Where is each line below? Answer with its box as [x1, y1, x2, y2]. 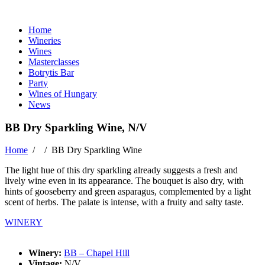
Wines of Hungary [28, 89, 97, 99]
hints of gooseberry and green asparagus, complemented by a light [5, 186, 251, 197]
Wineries [28, 35, 61, 46]
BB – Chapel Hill [64, 248, 130, 258]
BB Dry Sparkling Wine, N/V [5, 121, 147, 134]
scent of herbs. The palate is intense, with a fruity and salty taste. [5, 197, 248, 208]
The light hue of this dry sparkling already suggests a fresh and [5, 165, 238, 176]
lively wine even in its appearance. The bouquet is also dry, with [5, 176, 244, 186]
